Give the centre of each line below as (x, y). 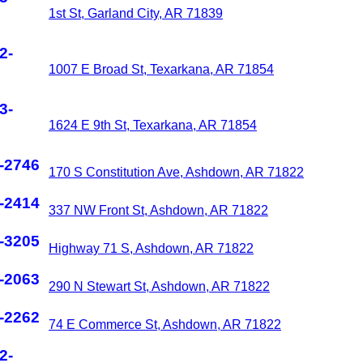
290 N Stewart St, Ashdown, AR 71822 (159, 286)
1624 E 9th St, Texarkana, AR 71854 (153, 125)
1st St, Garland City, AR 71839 (136, 13)
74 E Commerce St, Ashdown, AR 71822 (165, 325)
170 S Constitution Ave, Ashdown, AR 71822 (176, 172)
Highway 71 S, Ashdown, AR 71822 (151, 248)
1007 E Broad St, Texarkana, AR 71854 (161, 69)
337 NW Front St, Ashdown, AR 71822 (158, 210)
